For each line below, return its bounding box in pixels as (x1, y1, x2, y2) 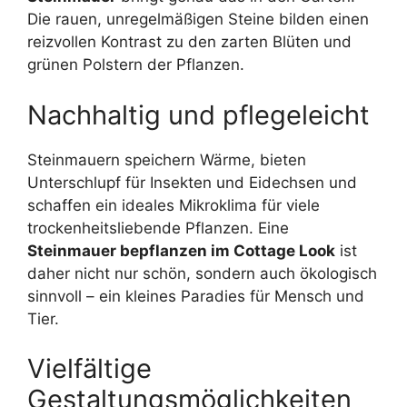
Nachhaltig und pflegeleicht (27, 98, 370, 131)
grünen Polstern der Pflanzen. (27, 55, 244, 74)
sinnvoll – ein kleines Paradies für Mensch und (27, 286, 364, 305)
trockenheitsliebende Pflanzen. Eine (27, 218, 289, 237)
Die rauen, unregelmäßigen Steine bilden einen (27, 10, 369, 29)
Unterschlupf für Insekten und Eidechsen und (27, 173, 357, 192)
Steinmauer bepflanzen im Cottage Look (27, 241, 335, 260)
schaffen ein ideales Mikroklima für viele (27, 195, 320, 214)
